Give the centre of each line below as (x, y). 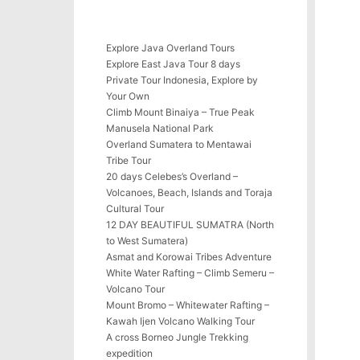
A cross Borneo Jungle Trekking (177, 337)
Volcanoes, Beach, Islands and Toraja (189, 192)
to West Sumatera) (147, 241)
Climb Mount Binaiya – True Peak (180, 112)
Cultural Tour (135, 209)
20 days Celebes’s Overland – (172, 176)
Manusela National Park (160, 128)
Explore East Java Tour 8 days (173, 64)
